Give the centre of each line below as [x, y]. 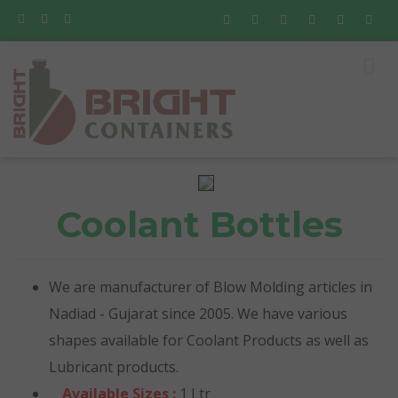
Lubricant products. [114, 367]
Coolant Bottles [199, 224]
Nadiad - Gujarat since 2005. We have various [198, 314]
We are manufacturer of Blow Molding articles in [211, 287]
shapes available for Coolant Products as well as [209, 340]
